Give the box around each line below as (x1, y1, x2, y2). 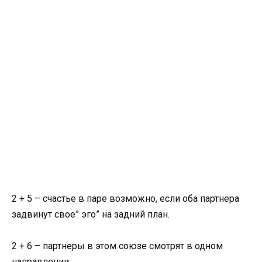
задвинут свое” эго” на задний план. (12, 208, 170, 220)
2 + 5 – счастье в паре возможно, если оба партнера (12, 192, 239, 204)
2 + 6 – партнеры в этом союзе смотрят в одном (12, 240, 223, 251)
